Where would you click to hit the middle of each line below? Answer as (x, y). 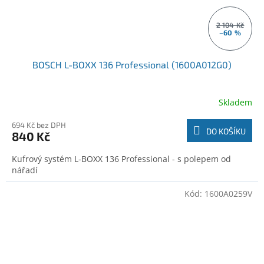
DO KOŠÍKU (226, 131)
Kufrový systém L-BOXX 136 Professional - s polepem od (121, 159)
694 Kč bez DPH (39, 125)
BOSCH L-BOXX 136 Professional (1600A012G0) (132, 65)
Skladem (235, 102)
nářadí (25, 170)
